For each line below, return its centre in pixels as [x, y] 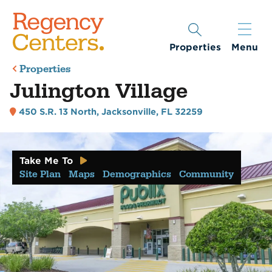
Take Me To [46, 161]
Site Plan [40, 174]
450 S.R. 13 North [58, 112]
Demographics [137, 174]
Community [206, 174]
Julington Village [98, 91]
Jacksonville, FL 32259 [152, 112]
